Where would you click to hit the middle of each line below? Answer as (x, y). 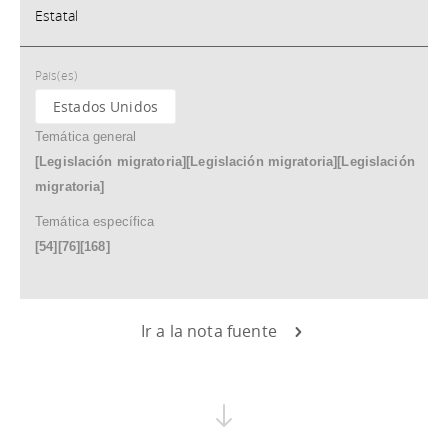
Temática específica (95, 221)
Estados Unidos (105, 106)
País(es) (56, 75)
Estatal (56, 15)
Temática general (86, 136)
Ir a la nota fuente (211, 331)
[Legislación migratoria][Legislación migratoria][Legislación (225, 161)
